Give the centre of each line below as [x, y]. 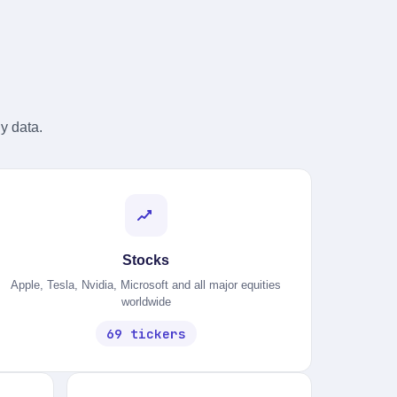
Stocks [146, 260]
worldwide [146, 302]
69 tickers [146, 334]
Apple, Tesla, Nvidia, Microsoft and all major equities [146, 285]
